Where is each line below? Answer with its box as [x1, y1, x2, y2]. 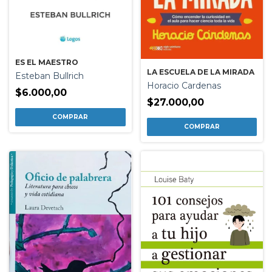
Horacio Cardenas [146, 80, 221, 91]
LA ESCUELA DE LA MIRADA [146, 67, 254, 76]
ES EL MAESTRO [15, 58, 78, 67]
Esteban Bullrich [15, 70, 84, 82]
